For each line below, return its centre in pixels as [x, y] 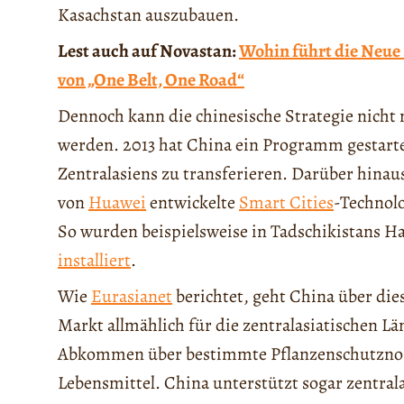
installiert [94, 261]
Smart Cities [286, 203]
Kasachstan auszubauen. [148, 15]
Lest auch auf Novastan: [148, 51]
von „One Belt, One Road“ [151, 80]
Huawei [117, 203]
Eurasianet [132, 297]
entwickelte [193, 203]
